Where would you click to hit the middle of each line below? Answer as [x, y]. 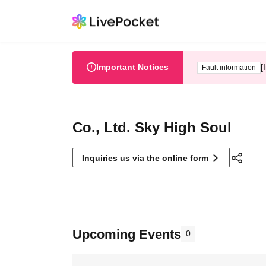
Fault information [229, 67]
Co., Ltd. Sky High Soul [152, 127]
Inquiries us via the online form [145, 158]
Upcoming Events [127, 234]
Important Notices [132, 67]
